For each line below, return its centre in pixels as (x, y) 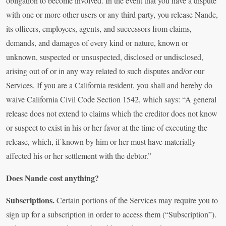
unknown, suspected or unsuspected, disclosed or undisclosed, (105, 57)
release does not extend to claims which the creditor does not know (112, 114)
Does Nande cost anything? (52, 178)
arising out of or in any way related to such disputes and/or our (105, 71)
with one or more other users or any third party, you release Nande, (112, 15)
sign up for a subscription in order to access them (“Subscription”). (111, 214)
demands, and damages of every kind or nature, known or (97, 43)
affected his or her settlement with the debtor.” (79, 156)
